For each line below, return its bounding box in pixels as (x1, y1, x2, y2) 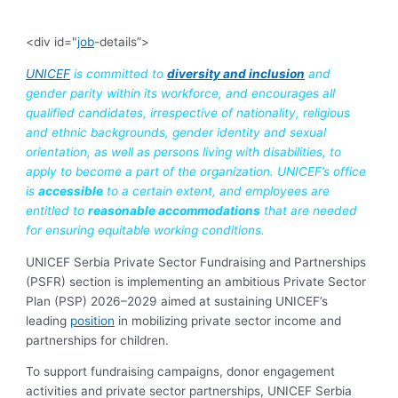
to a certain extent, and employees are (103, 184, 330, 199)
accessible (38, 184, 104, 199)
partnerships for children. (26, 332, 170, 347)
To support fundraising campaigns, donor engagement (26, 364, 336, 379)
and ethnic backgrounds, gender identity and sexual (26, 125, 327, 140)
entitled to (26, 203, 89, 219)
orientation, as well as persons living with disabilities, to (26, 145, 342, 160)
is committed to (70, 67, 168, 82)
